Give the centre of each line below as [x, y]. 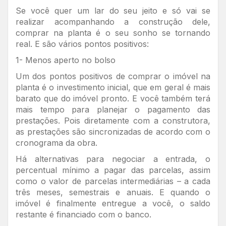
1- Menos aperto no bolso [66, 60]
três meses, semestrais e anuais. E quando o [113, 192]
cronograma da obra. [56, 143]
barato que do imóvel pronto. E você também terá [113, 98]
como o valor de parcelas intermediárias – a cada [113, 181]
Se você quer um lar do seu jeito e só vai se [113, 11]
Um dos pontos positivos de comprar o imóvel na [113, 76]
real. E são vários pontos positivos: [82, 44]
